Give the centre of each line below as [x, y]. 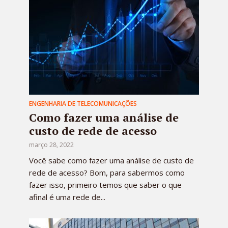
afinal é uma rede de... [67, 197]
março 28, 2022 [51, 145]
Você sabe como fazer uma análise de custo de [111, 160]
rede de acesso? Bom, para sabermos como [107, 172]
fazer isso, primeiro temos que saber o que [105, 184]
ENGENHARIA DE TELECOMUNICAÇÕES [83, 103]
